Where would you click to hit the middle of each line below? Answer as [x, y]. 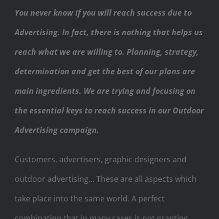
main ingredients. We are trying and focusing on [105, 91]
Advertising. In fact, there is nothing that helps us [109, 32]
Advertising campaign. [57, 130]
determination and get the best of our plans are [105, 71]
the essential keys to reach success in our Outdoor [109, 110]
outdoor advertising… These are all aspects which [106, 179]
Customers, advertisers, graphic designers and [101, 159]
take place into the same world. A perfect [90, 198]
